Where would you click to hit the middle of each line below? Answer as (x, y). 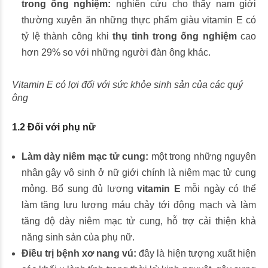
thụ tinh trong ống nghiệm (176, 36)
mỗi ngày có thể (218, 189)
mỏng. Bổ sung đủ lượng (79, 189)
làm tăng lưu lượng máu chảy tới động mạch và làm (138, 205)
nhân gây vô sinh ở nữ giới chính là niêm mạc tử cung (138, 173)
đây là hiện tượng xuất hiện (197, 253)
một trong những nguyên (202, 156)
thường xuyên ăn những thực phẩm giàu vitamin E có (138, 20)
